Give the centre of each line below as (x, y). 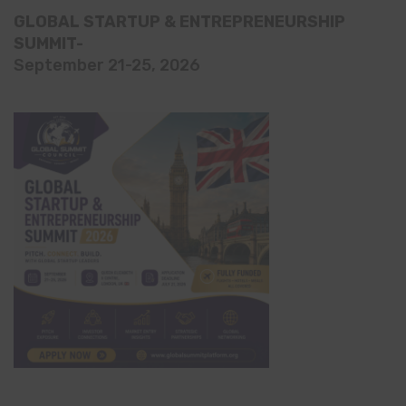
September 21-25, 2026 (107, 64)
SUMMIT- (48, 43)
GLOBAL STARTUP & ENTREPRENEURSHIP (179, 21)
